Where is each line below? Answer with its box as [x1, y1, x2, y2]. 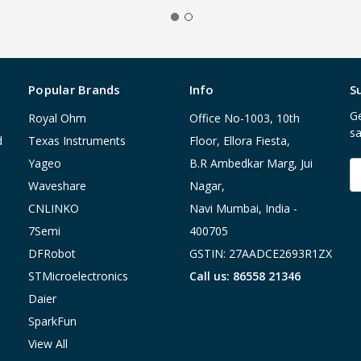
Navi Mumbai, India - [189, 201, 297, 217]
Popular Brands [28, 81, 121, 98]
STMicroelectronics [28, 268, 128, 284]
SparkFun [28, 313, 77, 330]
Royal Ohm [28, 110, 86, 127]
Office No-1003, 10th [189, 110, 300, 127]
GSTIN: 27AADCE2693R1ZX [189, 246, 332, 262]
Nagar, [189, 178, 225, 194]
